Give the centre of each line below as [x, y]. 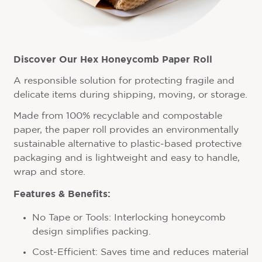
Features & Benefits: [62, 194]
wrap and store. [49, 173]
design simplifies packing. [91, 232]
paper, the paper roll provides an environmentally [126, 130]
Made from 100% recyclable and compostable [118, 116]
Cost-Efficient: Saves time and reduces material [140, 252]
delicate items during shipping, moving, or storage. [130, 95]
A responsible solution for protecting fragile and [124, 81]
